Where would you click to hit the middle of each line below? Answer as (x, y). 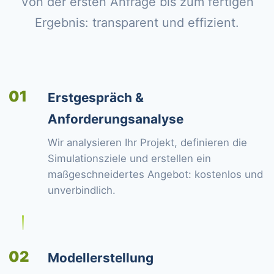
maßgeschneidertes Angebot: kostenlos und (155, 174)
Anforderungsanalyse (116, 119)
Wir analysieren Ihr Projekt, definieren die (147, 143)
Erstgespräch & (96, 98)
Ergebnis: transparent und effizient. (137, 23)
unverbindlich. (82, 190)
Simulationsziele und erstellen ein (129, 158)
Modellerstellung (101, 258)
